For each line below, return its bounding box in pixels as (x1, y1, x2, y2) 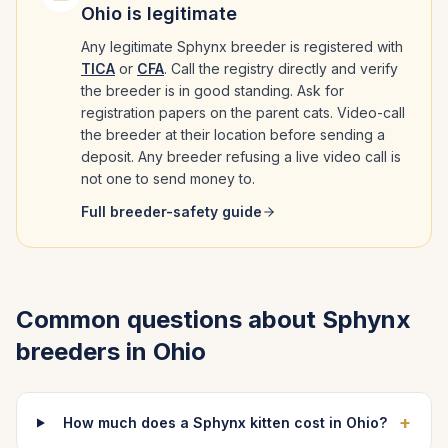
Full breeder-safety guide (81, 203, 262, 220)
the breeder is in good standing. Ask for (81, 82, 344, 99)
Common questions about (16, 305, 322, 334)
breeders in (16, 337, 153, 366)
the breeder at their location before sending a (81, 126, 385, 143)
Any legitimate (81, 38, 177, 55)
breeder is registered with (227, 38, 403, 55)
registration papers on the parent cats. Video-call (81, 104, 405, 121)
